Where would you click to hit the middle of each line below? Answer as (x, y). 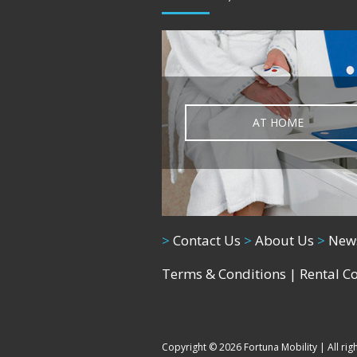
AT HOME (278, 123)
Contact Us (205, 240)
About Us (283, 240)
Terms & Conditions (224, 273)
